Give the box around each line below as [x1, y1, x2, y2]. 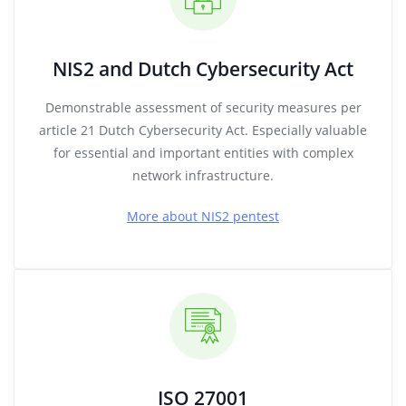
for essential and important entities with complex [53, 144, 353, 161]
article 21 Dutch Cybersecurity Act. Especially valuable [39, 121, 367, 139]
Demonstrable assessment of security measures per [44, 99, 362, 116]
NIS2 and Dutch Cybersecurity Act [53, 56, 353, 82]
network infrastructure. [132, 167, 274, 184]
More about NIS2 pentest [127, 208, 279, 225]
